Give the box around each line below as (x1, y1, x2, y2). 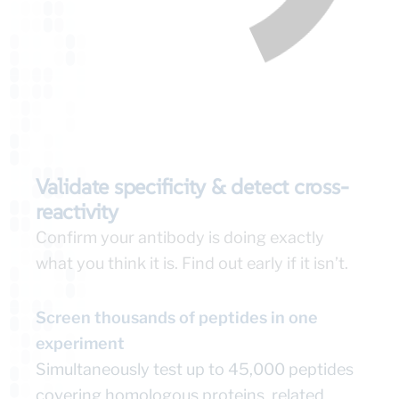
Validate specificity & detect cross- (36, 173, 349, 201)
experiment (36, 334, 125, 354)
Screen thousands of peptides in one (36, 308, 318, 328)
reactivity (36, 198, 118, 226)
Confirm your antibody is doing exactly (36, 228, 324, 248)
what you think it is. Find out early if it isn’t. (36, 254, 348, 273)
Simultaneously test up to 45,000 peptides (36, 360, 354, 379)
